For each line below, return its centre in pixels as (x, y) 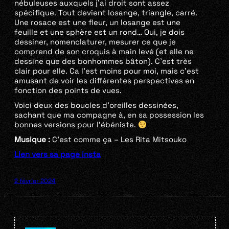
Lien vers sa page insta (58, 154)
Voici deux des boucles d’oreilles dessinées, (96, 105)
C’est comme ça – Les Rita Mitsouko (118, 140)
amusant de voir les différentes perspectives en (104, 81)
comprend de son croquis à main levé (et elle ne (104, 52)
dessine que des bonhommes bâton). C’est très (103, 61)
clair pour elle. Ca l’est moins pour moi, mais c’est (107, 71)
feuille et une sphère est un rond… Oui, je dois (99, 32)
